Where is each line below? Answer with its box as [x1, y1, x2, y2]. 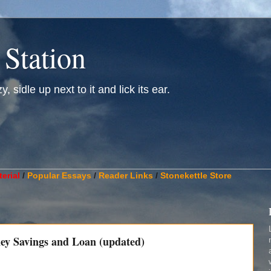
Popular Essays [27, 171, 91, 180]
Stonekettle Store [160, 171, 232, 180]
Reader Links [99, 171, 153, 180]
